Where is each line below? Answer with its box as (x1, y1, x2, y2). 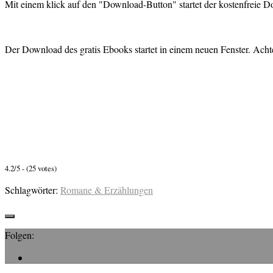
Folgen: (5, 228, 34, 241)
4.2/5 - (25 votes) (5, 162, 57, 174)
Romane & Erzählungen (60, 183, 153, 196)
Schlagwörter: (5, 183, 58, 196)
